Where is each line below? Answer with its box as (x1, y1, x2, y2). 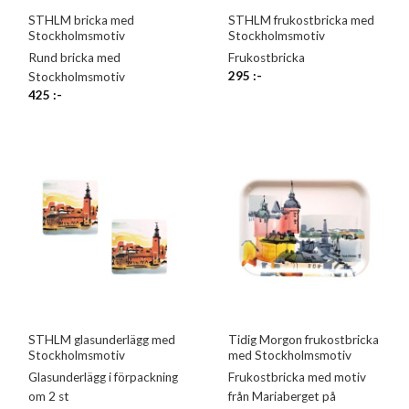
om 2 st (28, 389, 70, 404)
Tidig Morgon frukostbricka (228, 332, 380, 348)
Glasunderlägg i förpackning (28, 370, 179, 385)
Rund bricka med (28, 49, 121, 65)
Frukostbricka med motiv (228, 370, 367, 385)
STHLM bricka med (28, 13, 135, 28)
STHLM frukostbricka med (228, 13, 375, 28)
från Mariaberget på (228, 389, 337, 404)
